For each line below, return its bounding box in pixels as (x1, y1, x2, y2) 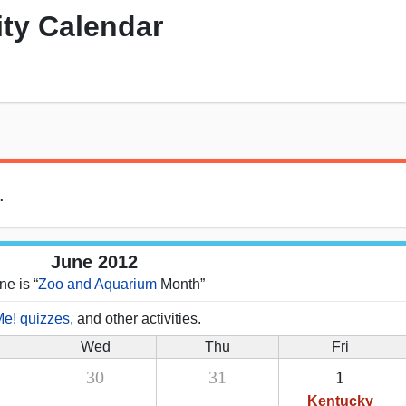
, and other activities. (70, 311, 201, 327)
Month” (157, 276, 205, 293)
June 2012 (51, 252, 138, 273)
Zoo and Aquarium (38, 276, 157, 293)
